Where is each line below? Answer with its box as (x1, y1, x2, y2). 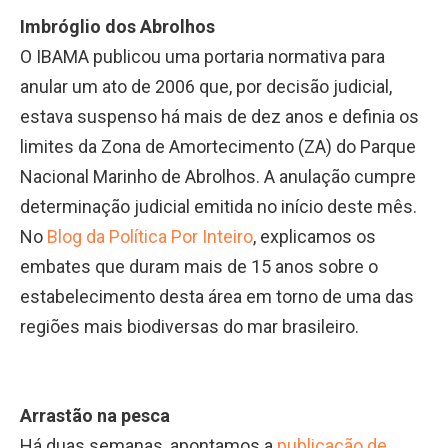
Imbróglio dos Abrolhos (20, 16, 215, 38)
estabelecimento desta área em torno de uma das (20, 286, 414, 308)
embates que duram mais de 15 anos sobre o (20, 256, 378, 278)
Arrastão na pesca (20, 404, 170, 426)
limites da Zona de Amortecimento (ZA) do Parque (20, 136, 416, 158)
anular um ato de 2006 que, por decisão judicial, (20, 76, 392, 98)
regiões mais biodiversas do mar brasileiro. (20, 316, 359, 338)
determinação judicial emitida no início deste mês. (20, 196, 417, 218)
